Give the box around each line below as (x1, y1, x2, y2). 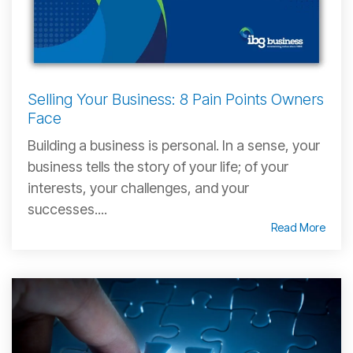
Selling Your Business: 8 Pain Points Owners (28, 90, 324, 109)
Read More (271, 221, 325, 234)
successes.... (28, 201, 107, 217)
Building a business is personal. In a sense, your (28, 137, 320, 154)
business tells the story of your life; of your (28, 158, 288, 175)
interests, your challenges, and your (28, 180, 249, 196)
